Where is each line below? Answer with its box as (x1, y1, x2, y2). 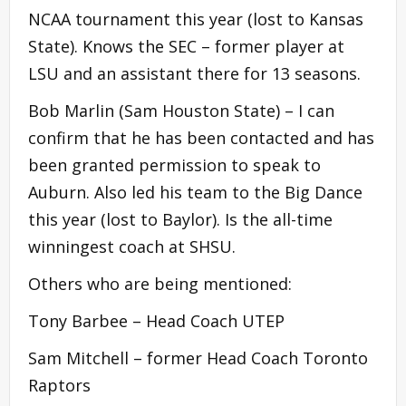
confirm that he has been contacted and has (28, 126, 374, 149)
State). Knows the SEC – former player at (28, 34, 344, 57)
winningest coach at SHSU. (28, 235, 236, 257)
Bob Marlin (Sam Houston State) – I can (28, 99, 334, 121)
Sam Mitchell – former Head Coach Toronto (28, 346, 368, 369)
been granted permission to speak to (28, 153, 321, 176)
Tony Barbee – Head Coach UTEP (28, 309, 285, 332)
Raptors (28, 373, 91, 396)
